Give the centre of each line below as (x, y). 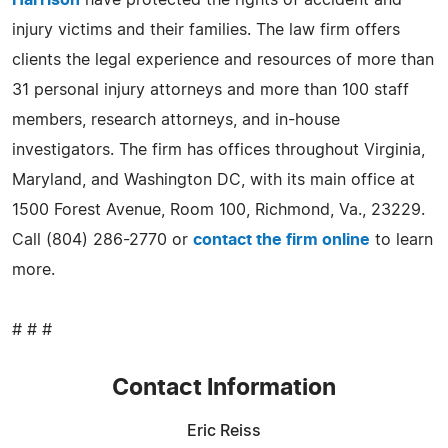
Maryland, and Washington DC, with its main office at (213, 179)
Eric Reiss (224, 430)
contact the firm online (281, 239)
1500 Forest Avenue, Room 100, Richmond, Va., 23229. (218, 209)
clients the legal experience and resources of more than (223, 59)
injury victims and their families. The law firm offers (206, 29)
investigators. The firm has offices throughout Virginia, (218, 149)
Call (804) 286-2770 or (102, 239)
